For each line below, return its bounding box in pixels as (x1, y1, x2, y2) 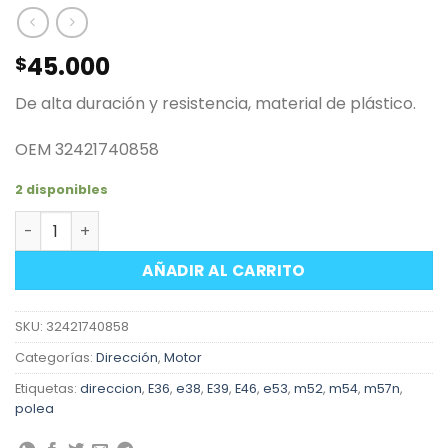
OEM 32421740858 (15, 137, 159, 161)
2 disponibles (15, 181, 108, 199)
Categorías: (15, 349, 96, 367)
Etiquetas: (15, 380, 80, 398)
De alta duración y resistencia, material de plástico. (15, 91, 416, 115)
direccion (80, 380, 142, 398)
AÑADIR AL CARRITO (142, 260, 306, 282)
